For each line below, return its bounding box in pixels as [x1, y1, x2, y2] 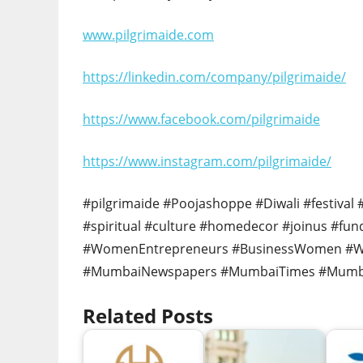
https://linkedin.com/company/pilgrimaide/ [83, 68, 346, 87]
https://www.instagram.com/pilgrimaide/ [83, 152, 331, 171]
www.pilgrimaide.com [83, 26, 214, 45]
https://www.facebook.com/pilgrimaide [83, 110, 320, 129]
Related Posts [83, 302, 213, 330]
